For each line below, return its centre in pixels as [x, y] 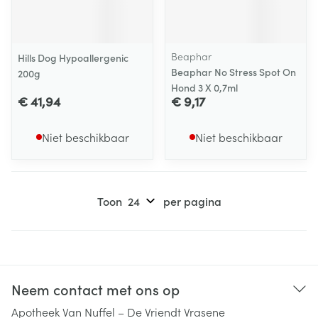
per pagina [192, 201]
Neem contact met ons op [95, 289]
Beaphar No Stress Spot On [234, 72]
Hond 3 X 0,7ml [204, 87]
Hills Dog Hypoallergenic [73, 57]
